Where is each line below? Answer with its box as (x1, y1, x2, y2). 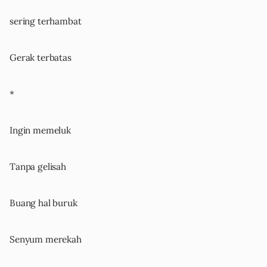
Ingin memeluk (10, 125, 71, 136)
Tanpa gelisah (10, 161, 66, 173)
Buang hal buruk (10, 197, 77, 209)
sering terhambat (10, 15, 82, 27)
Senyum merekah (10, 234, 82, 246)
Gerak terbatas (10, 52, 72, 64)
